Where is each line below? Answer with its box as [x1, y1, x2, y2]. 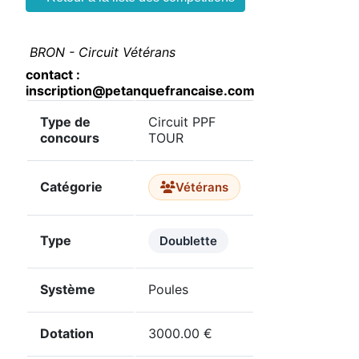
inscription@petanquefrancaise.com [26, 83, 255, 99]
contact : [26, 67, 80, 83]
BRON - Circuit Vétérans [30, 44, 175, 61]
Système [40, 281, 95, 298]
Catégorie [40, 179, 103, 196]
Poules [148, 281, 188, 298]
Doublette [159, 233, 217, 249]
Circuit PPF [148, 114, 216, 131]
